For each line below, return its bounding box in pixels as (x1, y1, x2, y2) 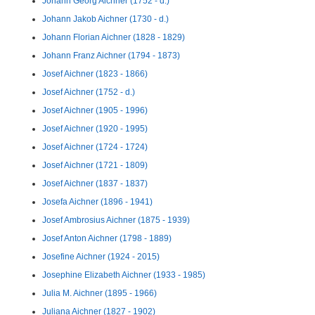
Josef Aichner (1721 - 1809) (42, 160, 148, 170)
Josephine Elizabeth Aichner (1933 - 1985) (42, 270, 205, 280)
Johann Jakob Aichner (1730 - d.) (42, 14, 169, 24)
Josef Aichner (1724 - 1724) (42, 142, 148, 152)
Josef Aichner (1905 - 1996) (42, 105, 148, 115)
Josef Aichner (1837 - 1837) (42, 179, 148, 188)
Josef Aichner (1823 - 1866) (42, 69, 148, 79)
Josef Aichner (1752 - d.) (42, 87, 135, 97)
